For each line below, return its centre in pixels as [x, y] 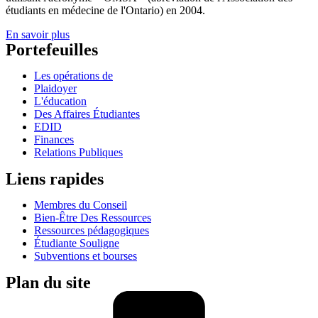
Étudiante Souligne [77, 243]
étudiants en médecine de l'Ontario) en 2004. [105, 11]
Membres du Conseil [81, 205]
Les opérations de [73, 76]
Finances [54, 140]
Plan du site [48, 283]
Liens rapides [55, 179]
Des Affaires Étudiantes [87, 114]
